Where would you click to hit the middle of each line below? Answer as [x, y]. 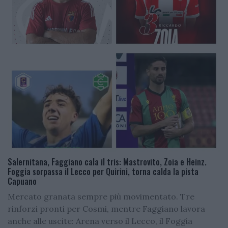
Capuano [22, 181]
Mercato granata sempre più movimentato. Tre [101, 196]
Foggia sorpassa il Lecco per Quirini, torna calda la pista [103, 171]
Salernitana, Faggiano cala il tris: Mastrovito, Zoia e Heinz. [107, 162]
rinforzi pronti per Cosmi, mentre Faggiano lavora [106, 208]
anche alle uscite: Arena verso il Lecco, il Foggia [100, 221]
